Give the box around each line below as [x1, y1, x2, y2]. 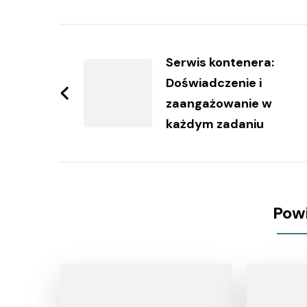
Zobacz [59, 22, 146, 55]
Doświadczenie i [166, 75, 262, 92]
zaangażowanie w [166, 95, 272, 112]
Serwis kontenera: [166, 54, 274, 71]
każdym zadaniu [166, 116, 264, 133]
